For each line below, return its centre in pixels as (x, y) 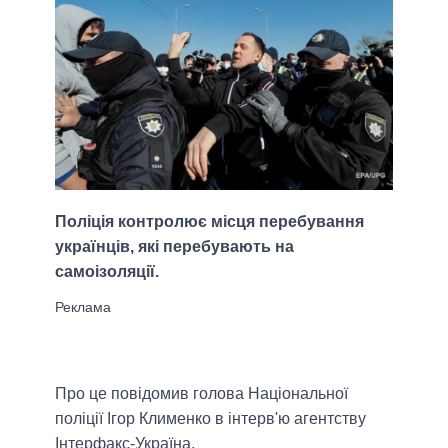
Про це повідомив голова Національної (201, 394)
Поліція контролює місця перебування (209, 222)
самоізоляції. (107, 272)
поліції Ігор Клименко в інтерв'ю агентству (210, 419)
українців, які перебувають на (174, 247)
